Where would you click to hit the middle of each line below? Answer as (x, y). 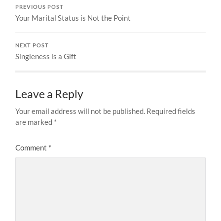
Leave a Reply (50, 94)
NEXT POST (32, 45)
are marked (35, 122)
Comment (32, 147)
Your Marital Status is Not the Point (73, 18)
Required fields (171, 111)
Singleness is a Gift (46, 56)
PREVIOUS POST (40, 7)
